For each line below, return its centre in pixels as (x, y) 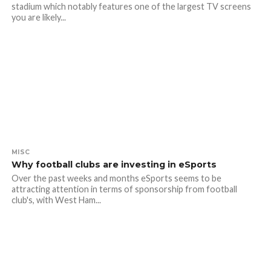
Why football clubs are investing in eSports (114, 165)
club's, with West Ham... (56, 200)
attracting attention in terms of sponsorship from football (124, 189)
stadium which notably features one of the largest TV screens (131, 6)
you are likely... (38, 17)
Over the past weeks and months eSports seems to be (116, 178)
